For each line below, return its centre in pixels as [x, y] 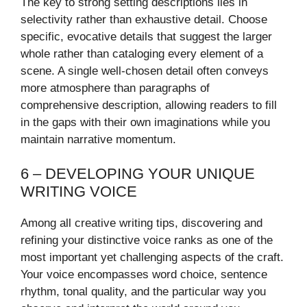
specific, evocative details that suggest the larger [146, 36]
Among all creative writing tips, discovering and [142, 223]
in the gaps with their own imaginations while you [145, 122]
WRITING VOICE [79, 192]
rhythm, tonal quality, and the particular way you [143, 292]
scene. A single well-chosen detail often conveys [145, 71]
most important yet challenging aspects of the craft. [152, 258]
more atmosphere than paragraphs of [115, 88]
